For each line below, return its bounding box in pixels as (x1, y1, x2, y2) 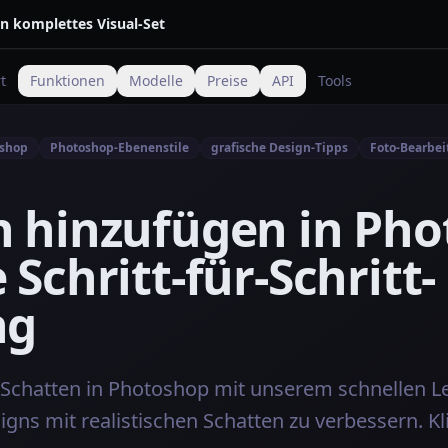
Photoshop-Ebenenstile (50, 139, 189, 156)
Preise (206, 71, 248, 90)
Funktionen (29, 71, 105, 90)
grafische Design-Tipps (211, 139, 348, 156)
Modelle (128, 71, 183, 90)
